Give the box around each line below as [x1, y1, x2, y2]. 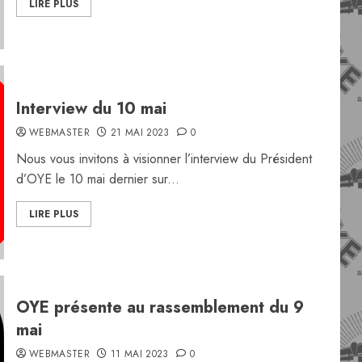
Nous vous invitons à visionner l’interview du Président [15, 149, 312, 168]
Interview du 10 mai [15, 97, 166, 120]
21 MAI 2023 [110, 125, 170, 140]
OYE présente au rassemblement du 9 [15, 296, 304, 319]
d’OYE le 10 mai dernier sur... [15, 170, 179, 188]
